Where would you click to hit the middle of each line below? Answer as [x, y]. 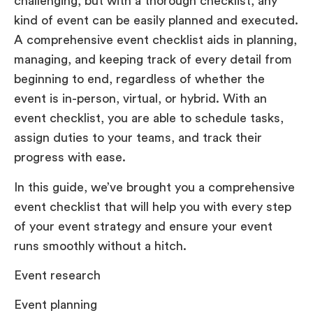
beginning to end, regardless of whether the [139, 79]
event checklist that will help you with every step [153, 206]
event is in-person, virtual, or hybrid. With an [140, 99]
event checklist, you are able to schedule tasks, [149, 118]
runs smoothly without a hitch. [100, 246]
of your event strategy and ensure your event [143, 226]
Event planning [56, 305]
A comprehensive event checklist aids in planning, [155, 40]
